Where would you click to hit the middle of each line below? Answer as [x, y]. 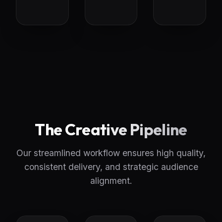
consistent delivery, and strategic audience [111, 166]
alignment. [111, 180]
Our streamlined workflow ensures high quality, [111, 153]
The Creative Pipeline [111, 129]
